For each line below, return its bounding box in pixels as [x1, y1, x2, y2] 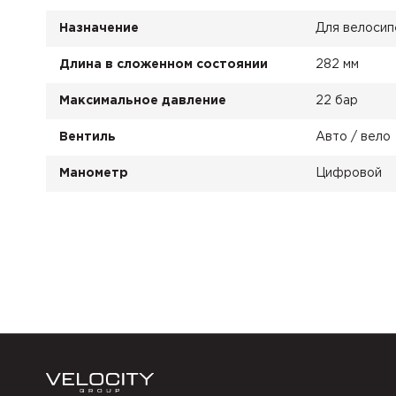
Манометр [59, 168, 128, 179]
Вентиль [59, 132, 116, 142]
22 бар [316, 95, 358, 106]
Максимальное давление [59, 95, 226, 106]
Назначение [59, 23, 139, 34]
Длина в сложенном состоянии [59, 59, 268, 70]
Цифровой [316, 168, 382, 179]
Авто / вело [316, 132, 391, 142]
